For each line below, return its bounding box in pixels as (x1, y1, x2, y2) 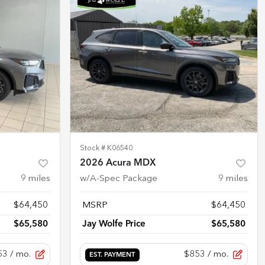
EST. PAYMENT (89, 251, 135, 259)
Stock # (80, 144, 107, 152)
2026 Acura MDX (80, 158, 156, 168)
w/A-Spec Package (80, 174, 157, 183)
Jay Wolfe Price (82, 219, 146, 229)
